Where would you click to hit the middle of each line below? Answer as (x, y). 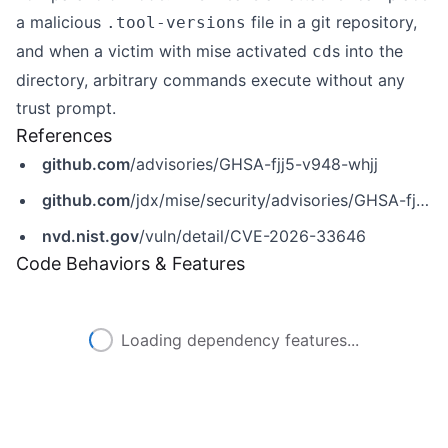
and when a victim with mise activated (164, 51)
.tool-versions (176, 22)
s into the (367, 51)
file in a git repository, (331, 22)
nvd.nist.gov (90, 236)
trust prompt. (66, 108)
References (64, 135)
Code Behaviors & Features (130, 263)
